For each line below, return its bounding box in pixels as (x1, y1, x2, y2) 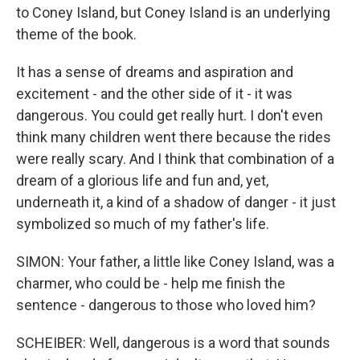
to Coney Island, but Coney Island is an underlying (16, 4, 330, 22)
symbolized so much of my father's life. (16, 215, 269, 233)
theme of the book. (16, 26, 137, 43)
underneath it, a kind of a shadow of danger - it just (16, 194, 336, 211)
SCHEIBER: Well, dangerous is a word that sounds (16, 334, 330, 352)
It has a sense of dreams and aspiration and (16, 63, 293, 81)
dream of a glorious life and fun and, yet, (16, 172, 268, 190)
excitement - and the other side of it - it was (16, 85, 292, 103)
